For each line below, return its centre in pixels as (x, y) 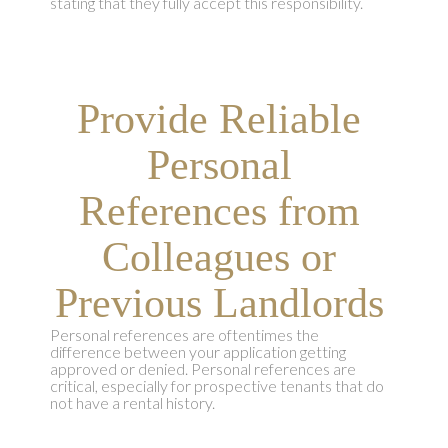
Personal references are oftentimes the (184, 335)
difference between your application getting (197, 352)
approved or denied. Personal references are (202, 369)
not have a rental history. (132, 403)
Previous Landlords (219, 303)
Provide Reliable (219, 119)
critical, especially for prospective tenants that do (216, 386)
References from (219, 211)
